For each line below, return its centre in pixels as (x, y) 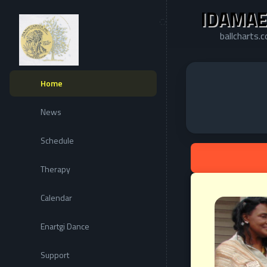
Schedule (57, 141)
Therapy (55, 169)
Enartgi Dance (65, 226)
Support (55, 255)
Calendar (56, 198)
